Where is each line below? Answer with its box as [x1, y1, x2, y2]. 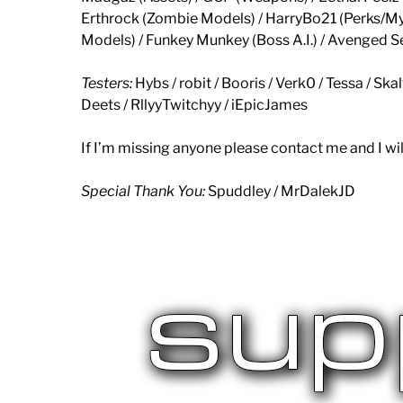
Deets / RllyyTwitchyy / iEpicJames [81, 95, 308, 113]
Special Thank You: [81, 182, 205, 200]
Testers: [81, 74, 132, 92]
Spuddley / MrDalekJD [205, 182, 355, 200]
